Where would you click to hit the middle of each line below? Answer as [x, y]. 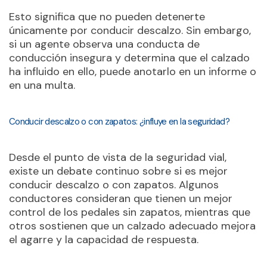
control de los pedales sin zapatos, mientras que [130, 212]
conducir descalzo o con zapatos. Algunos [114, 185]
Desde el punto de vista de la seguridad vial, [118, 157]
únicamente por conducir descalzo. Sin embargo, [130, 30]
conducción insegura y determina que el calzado [129, 58]
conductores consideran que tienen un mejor [121, 198]
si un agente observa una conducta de [104, 44]
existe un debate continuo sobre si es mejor [118, 171]
